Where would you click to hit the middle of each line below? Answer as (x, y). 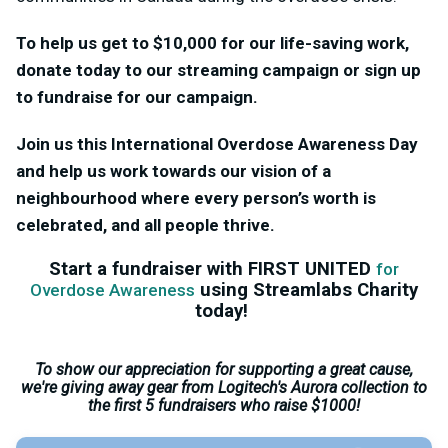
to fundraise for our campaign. (139, 97)
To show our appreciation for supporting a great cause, (224, 370)
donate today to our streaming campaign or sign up (218, 70)
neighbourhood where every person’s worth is (196, 198)
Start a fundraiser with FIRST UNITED (212, 269)
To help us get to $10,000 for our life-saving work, (212, 43)
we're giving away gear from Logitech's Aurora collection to (224, 388)
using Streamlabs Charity (306, 290)
